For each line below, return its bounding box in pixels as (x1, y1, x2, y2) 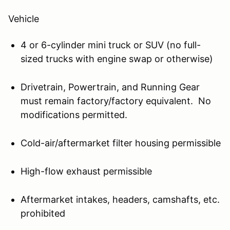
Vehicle (8, 13, 39, 24)
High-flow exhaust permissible (21, 165, 152, 177)
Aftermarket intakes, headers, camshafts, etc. (21, 194, 220, 205)
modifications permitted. (21, 109, 127, 120)
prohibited (21, 207, 65, 219)
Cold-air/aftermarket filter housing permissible (21, 137, 221, 148)
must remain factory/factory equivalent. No (21, 95, 211, 106)
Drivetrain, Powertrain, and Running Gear (21, 81, 200, 92)
